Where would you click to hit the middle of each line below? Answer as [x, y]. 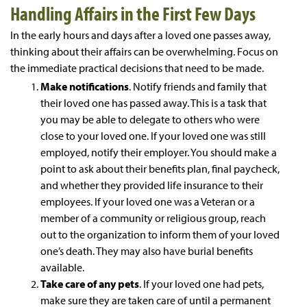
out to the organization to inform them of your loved [160, 234]
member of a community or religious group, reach [153, 218]
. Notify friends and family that [198, 86]
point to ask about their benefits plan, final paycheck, [160, 168]
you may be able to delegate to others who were [150, 119]
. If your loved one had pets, [201, 283]
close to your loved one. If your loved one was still [153, 135]
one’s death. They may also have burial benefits [147, 250]
